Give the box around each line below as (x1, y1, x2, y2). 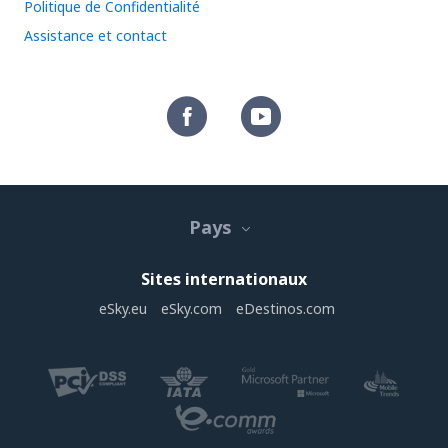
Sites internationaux (141, 268, 307, 290)
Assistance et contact (24, 26, 167, 45)
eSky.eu (99, 299, 147, 318)
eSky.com (161, 299, 222, 318)
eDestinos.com (236, 299, 335, 318)
